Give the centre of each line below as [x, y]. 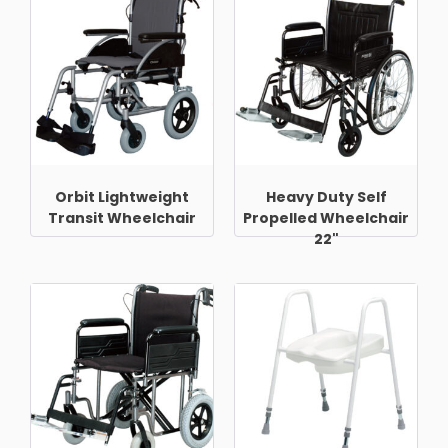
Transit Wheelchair [122, 217]
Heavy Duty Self [326, 196]
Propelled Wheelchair [326, 217]
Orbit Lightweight [122, 196]
